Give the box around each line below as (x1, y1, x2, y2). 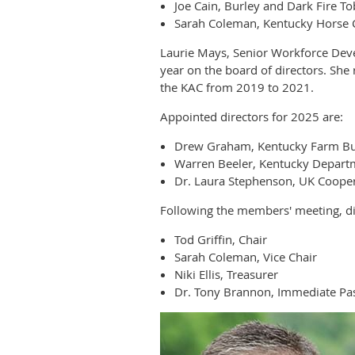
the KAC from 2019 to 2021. (160, 79, 317, 96)
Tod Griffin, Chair (174, 231, 267, 248)
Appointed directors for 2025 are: (160, 109, 343, 125)
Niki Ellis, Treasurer (174, 266, 278, 283)
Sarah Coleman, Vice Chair (174, 249, 317, 265)
